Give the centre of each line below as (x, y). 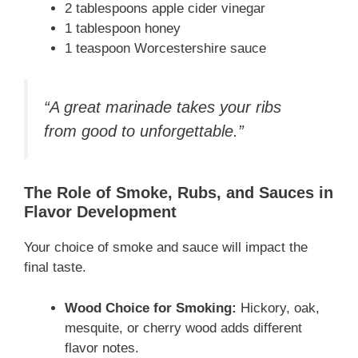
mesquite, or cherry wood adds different (183, 328)
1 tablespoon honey (123, 29)
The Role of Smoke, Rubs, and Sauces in (179, 193)
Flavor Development (100, 212)
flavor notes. (102, 348)
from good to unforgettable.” (144, 131)
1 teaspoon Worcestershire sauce (165, 49)
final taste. (55, 268)
